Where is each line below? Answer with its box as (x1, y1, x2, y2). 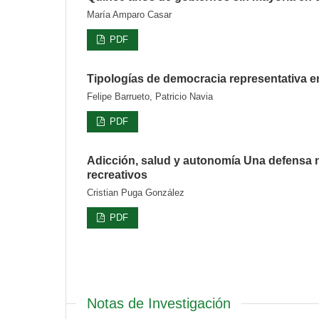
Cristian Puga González (87, 187, 184, 198)
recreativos (87, 168, 147, 181)
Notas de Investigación (87, 295, 231, 311)
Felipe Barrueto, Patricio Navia (87, 90, 213, 102)
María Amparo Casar (87, 9, 172, 20)
